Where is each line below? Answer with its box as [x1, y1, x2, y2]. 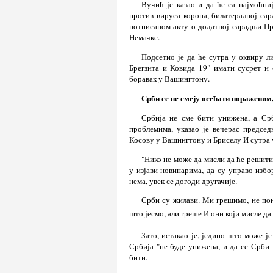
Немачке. [129, 32, 160, 43]
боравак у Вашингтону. [129, 73, 210, 84]
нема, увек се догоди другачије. [129, 175, 237, 186]
